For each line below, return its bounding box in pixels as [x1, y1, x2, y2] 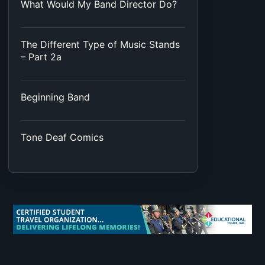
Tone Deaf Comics [21, 131, 104, 144]
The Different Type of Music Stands [21, 38, 180, 51]
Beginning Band [21, 91, 90, 104]
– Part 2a [21, 51, 62, 63]
